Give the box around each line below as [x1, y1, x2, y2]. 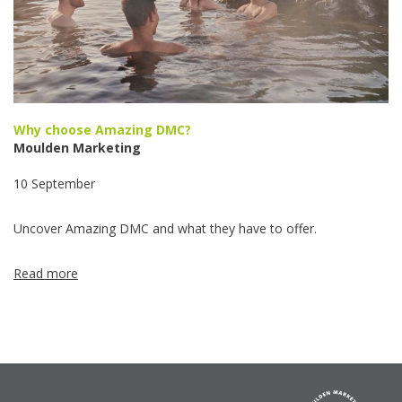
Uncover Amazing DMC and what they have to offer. [13, 220, 317, 238]
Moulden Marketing [13, 139, 141, 157]
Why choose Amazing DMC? [13, 121, 191, 139]
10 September [13, 175, 95, 193]
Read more [13, 265, 78, 283]
